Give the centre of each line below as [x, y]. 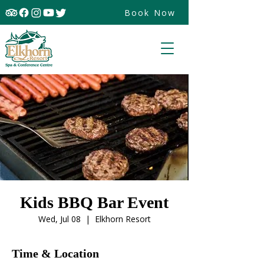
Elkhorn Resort [123, 219]
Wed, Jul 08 [59, 219]
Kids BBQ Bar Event [94, 202]
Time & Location [55, 253]
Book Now [150, 13]
